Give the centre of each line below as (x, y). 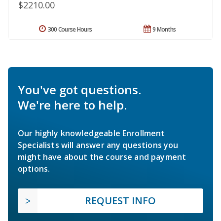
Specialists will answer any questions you (98, 145)
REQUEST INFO (120, 200)
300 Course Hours (70, 29)
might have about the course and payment (102, 157)
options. (34, 168)
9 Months (164, 29)
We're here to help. (72, 105)
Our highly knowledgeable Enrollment (92, 133)
